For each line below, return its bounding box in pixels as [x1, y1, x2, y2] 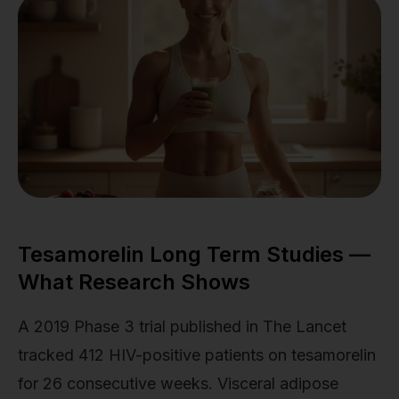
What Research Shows [18, 269, 250, 295]
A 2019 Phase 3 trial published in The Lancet [18, 317, 346, 337]
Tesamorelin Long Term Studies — [18, 241, 370, 267]
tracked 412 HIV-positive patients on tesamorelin [18, 346, 376, 365]
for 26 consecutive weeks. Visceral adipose [18, 374, 338, 394]
